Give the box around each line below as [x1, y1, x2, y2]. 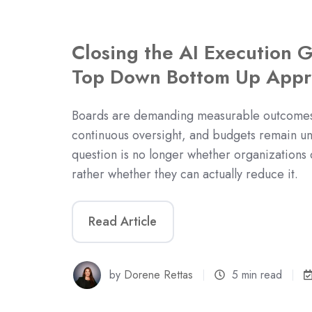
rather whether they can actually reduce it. [72, 164, 298, 183]
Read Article [88, 212, 157, 231]
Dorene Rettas [124, 266, 194, 283]
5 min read [232, 266, 283, 283]
